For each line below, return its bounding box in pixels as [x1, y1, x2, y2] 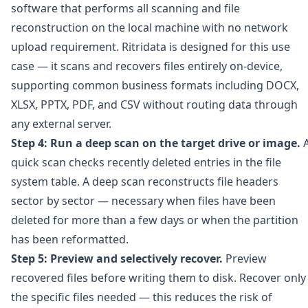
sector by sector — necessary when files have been [11, 193, 276, 208]
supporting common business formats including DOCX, [11, 78, 299, 93]
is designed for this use [166, 39, 290, 54]
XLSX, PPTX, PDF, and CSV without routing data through [11, 97, 298, 112]
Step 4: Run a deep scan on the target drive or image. [11, 135, 300, 151]
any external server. [11, 116, 111, 131]
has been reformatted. [11, 232, 129, 247]
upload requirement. [11, 39, 122, 54]
